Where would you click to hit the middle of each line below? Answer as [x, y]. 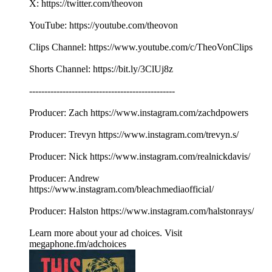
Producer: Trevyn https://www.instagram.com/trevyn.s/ [134, 135]
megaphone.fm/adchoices [78, 244]
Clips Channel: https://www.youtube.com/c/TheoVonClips [141, 47]
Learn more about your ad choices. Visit [106, 233]
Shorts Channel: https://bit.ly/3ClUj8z [101, 69]
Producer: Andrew [64, 178]
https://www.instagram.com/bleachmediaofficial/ [121, 189]
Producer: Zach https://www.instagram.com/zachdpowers [139, 113]
